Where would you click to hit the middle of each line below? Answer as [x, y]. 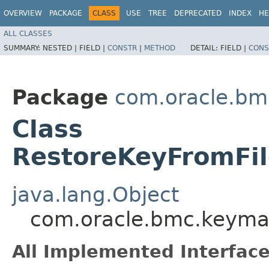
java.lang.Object [95, 194]
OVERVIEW [23, 13]
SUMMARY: [23, 48]
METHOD [160, 48]
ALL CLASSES [28, 33]
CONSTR [122, 48]
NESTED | [61, 48]
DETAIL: [205, 48]
